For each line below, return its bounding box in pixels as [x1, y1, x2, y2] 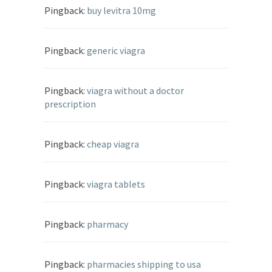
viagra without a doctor [87, 84, 184, 97]
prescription [44, 98, 96, 110]
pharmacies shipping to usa [87, 258, 201, 271]
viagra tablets [87, 178, 145, 191]
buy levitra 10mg [87, 4, 156, 17]
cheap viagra [87, 138, 139, 151]
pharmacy [87, 218, 128, 231]
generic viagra [87, 44, 145, 57]
